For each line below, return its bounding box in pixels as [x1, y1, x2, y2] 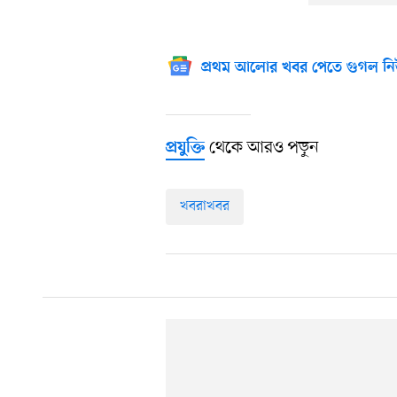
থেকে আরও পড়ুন [205, 136, 319, 160]
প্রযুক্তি [166, 137, 205, 159]
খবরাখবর [180, 196, 230, 216]
